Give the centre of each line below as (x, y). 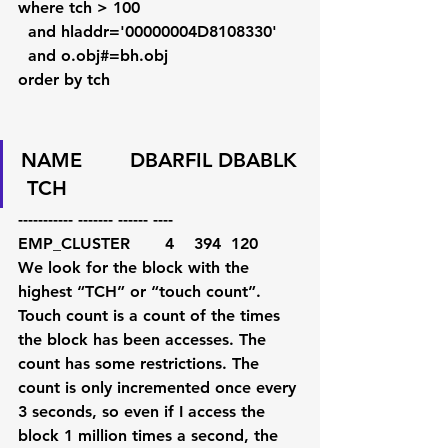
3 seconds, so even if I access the (144, 411)
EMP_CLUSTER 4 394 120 (158, 243)
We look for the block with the (136, 267)
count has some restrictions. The (141, 363)
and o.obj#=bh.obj (98, 55)
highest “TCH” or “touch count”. (142, 291)
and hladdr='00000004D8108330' (152, 31)
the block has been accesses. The (144, 339)
